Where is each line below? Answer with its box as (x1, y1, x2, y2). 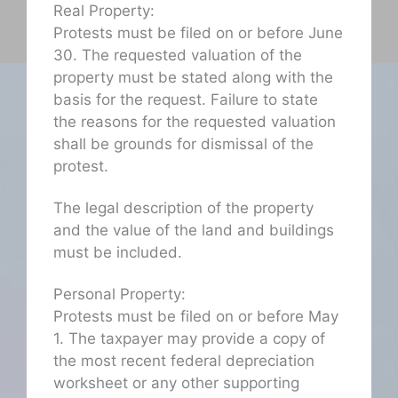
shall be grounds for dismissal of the (53, 135, 314, 154)
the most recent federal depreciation (53, 352, 314, 370)
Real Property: (53, 2, 155, 20)
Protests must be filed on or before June (53, 24, 343, 43)
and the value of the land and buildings (53, 221, 334, 240)
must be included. (53, 243, 182, 262)
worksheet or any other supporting (53, 374, 299, 393)
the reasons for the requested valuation (53, 113, 336, 131)
